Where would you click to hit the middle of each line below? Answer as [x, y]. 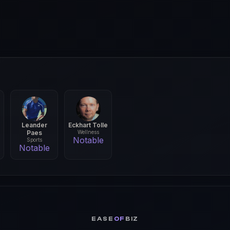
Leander [34, 125]
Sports [34, 140]
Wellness [88, 132]
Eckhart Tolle [88, 125]
